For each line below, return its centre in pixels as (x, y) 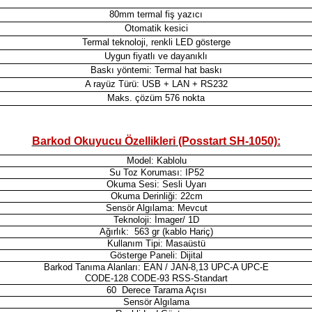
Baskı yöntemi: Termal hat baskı (156, 70)
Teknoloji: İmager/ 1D (156, 219)
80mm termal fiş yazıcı (156, 14)
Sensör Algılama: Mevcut (156, 208)
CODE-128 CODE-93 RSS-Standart (156, 278)
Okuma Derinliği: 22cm (156, 196)
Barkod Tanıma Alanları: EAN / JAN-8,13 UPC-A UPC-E (156, 267)
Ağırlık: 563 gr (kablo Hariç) (156, 231)
